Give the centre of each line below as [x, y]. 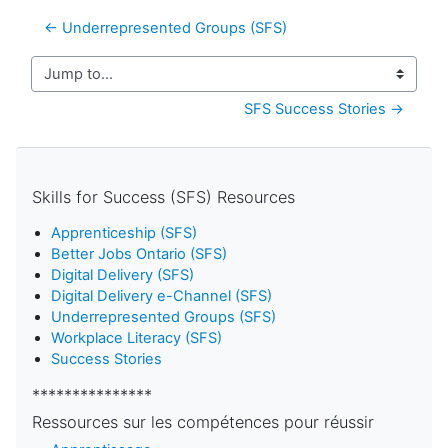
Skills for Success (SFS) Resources [163, 197]
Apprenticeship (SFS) [124, 233]
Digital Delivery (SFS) [123, 275]
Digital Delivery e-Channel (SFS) [162, 296]
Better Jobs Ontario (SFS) [139, 254]
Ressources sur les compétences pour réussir [203, 422]
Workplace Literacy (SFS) [137, 338]
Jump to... [64, 82]
